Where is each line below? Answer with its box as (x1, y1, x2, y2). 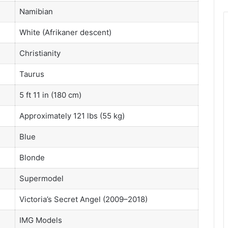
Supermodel (19, 173, 64, 183)
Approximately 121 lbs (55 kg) (19, 110, 125, 121)
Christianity (19, 48, 61, 58)
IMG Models (19, 215, 62, 225)
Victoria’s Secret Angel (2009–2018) (19, 194, 148, 204)
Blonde (19, 152, 45, 162)
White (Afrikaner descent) (19, 27, 111, 37)
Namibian (19, 6, 53, 16)
